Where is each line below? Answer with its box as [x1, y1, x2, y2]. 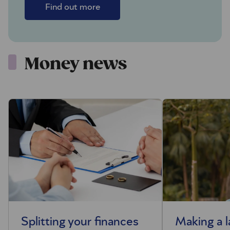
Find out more [45, 3, 100, 12]
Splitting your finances [21, 216, 139, 228]
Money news [25, 53, 127, 75]
